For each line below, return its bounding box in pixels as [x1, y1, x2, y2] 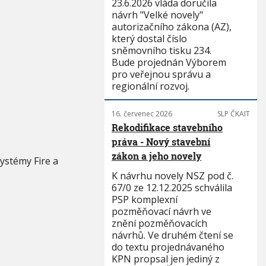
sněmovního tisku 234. [112, 44, 212, 57]
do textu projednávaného [112, 240, 225, 254]
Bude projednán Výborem [112, 56, 227, 69]
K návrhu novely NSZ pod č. [112, 169, 234, 182]
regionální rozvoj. [112, 80, 190, 93]
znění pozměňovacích [112, 217, 208, 230]
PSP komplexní [112, 193, 178, 206]
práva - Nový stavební [112, 135, 211, 148]
